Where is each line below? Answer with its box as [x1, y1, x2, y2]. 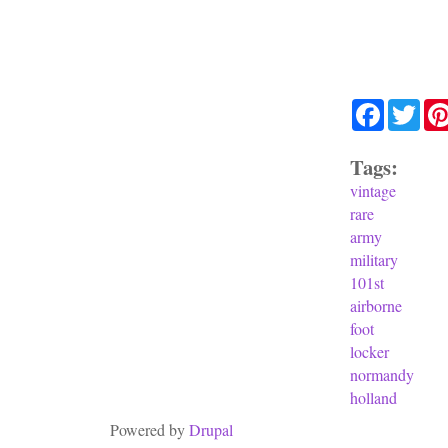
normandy [350, 363, 414, 385]
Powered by [110, 418, 189, 440]
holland [350, 386, 397, 408]
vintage [350, 179, 396, 201]
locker [350, 340, 389, 362]
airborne [350, 294, 402, 316]
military [350, 248, 398, 270]
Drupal [189, 418, 233, 440]
